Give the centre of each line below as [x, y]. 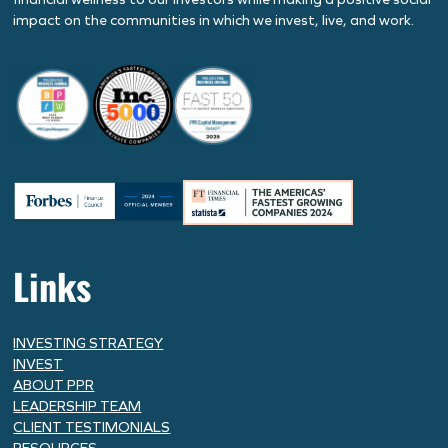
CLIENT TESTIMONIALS [92, 427]
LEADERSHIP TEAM [77, 406]
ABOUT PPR [54, 385]
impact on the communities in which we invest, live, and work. [214, 21]
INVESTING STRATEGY [88, 343]
